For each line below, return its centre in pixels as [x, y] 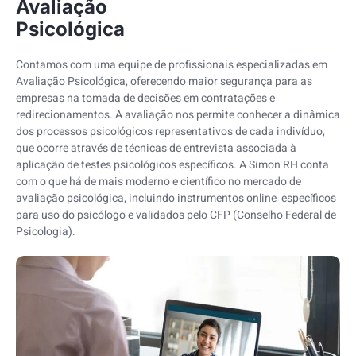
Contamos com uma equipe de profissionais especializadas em [172, 65]
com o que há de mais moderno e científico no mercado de [159, 182]
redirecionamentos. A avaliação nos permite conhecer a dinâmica [178, 115]
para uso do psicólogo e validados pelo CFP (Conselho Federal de [176, 215]
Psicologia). [46, 232]
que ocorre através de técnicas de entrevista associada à [156, 149]
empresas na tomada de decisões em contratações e [145, 99]
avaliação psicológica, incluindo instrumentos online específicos [176, 199]
